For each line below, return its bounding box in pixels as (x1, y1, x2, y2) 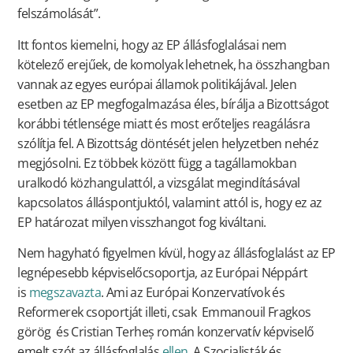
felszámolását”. (17, 5, 101, 23)
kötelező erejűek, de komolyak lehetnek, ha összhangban (17, 55, 329, 73)
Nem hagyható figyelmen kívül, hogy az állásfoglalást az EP (17, 244, 336, 262)
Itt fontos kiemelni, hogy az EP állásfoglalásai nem (17, 35, 287, 54)
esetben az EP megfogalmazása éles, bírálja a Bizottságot (17, 95, 329, 113)
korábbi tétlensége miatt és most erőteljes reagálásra (17, 114, 310, 132)
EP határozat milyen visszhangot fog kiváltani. (17, 213, 266, 231)
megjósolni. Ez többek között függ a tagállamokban (17, 154, 296, 172)
